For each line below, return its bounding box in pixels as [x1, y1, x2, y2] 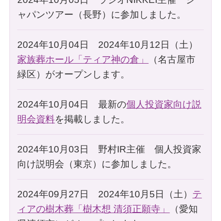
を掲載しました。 [55, 113, 130, 124]
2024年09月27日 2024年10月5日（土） [17, 188, 193, 199]
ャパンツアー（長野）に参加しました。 [17, 9, 186, 20]
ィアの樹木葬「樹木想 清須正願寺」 [17, 203, 170, 214]
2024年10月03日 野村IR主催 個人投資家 [17, 144, 202, 154]
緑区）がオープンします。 [17, 69, 130, 79]
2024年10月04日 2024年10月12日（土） [17, 39, 198, 50]
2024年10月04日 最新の [17, 99, 127, 110]
